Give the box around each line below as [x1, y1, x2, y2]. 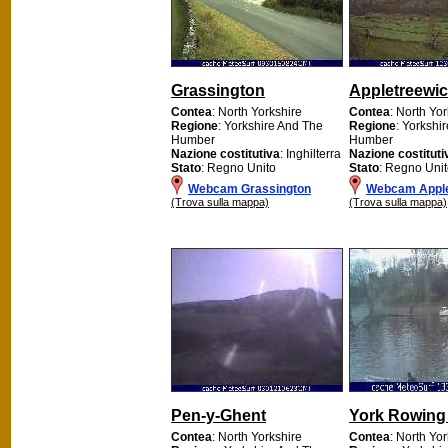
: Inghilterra [280, 146, 341, 161]
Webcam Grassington [188, 181, 311, 196]
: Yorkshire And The [218, 118, 323, 133]
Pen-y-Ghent [171, 406, 266, 424]
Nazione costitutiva [171, 146, 280, 161]
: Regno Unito [201, 160, 276, 175]
